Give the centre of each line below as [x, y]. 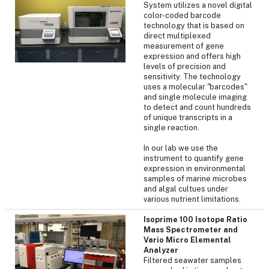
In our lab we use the [181, 148]
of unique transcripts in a [188, 117]
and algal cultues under [186, 189]
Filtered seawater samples [192, 260]
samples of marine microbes [195, 178]
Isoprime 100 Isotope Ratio [195, 219]
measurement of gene [184, 46]
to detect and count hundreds [197, 107]
